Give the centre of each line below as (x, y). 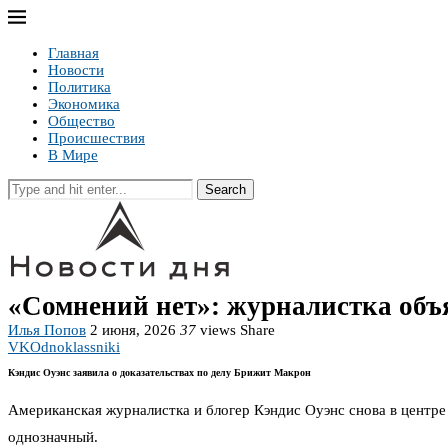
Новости (76, 70)
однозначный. (53, 437)
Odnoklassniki (75, 347)
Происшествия (96, 138)
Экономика (84, 104)
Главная (73, 53)
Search (225, 189)
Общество (81, 121)
